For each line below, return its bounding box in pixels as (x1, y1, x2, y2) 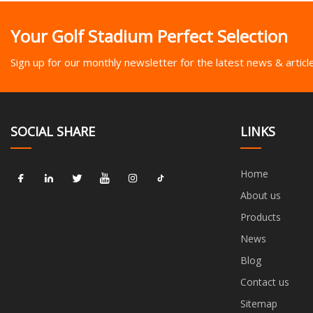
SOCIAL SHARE (10, 122, 95, 140)
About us (240, 188, 281, 202)
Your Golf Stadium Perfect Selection (10, 24, 288, 48)
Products (240, 210, 281, 224)
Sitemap (240, 296, 277, 310)
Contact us (240, 275, 289, 289)
